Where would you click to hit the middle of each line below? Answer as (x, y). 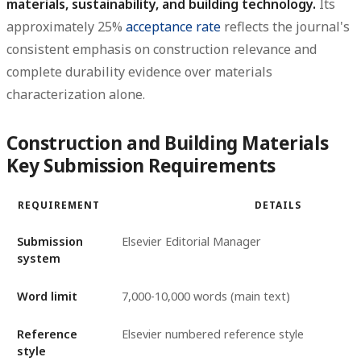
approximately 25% (66, 26)
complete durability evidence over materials (139, 71)
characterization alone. (76, 94)
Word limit (47, 297)
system (38, 259)
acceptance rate (173, 26)
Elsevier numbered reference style (212, 334)
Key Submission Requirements (141, 165)
